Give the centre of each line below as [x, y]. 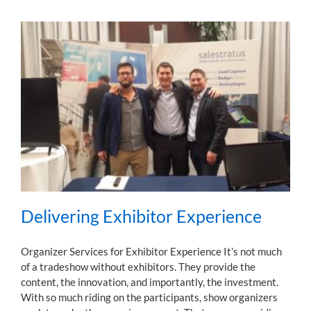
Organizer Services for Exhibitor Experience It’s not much [151, 252]
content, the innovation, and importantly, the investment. [150, 282]
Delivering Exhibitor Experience [141, 216]
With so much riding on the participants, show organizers [149, 297]
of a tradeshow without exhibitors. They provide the [138, 267]
